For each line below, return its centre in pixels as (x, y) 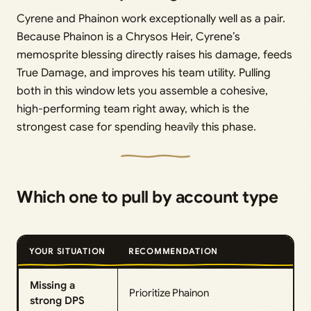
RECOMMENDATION (174, 251)
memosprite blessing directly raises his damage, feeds (154, 54)
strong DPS (57, 300)
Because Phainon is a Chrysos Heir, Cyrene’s (128, 36)
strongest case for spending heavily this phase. (136, 127)
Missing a (52, 285)
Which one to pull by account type (148, 197)
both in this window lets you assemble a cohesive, (142, 91)
